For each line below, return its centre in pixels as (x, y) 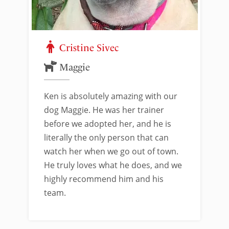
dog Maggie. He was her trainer (104, 110)
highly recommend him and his (104, 179)
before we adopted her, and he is (108, 124)
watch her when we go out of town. (111, 151)
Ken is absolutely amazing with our (111, 96)
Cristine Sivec (89, 48)
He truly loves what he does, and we (113, 165)
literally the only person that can (106, 138)
